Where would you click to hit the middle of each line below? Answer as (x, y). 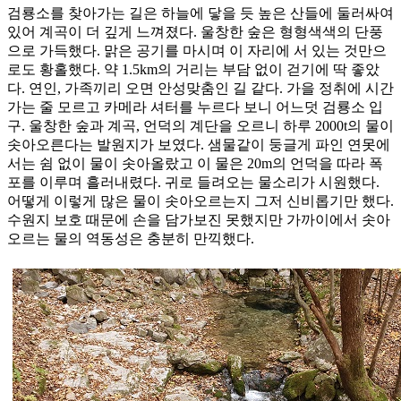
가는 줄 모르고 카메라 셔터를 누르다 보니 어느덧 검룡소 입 (195, 107)
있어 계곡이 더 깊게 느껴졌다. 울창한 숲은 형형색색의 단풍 (195, 32)
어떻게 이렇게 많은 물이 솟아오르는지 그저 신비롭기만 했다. (200, 201)
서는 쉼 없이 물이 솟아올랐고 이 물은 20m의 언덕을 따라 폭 (195, 164)
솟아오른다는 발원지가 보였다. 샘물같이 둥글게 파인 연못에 (199, 145)
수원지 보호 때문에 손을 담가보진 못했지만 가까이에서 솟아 (199, 220)
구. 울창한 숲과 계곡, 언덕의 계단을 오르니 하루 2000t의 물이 (200, 126)
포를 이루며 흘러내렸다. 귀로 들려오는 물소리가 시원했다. (193, 183)
